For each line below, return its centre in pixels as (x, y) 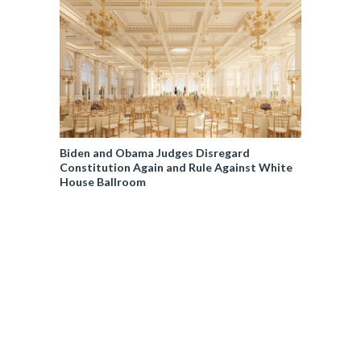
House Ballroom (103, 182)
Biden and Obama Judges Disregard (155, 153)
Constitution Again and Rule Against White (176, 167)
